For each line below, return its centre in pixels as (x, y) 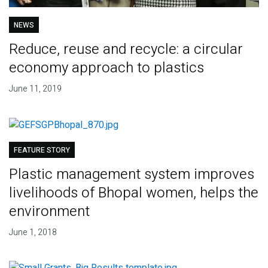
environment (49, 211)
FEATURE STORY (42, 150)
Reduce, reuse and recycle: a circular (126, 49)
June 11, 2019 (35, 89)
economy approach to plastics (106, 68)
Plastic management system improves (131, 174)
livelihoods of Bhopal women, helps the (133, 193)
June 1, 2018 (33, 232)
